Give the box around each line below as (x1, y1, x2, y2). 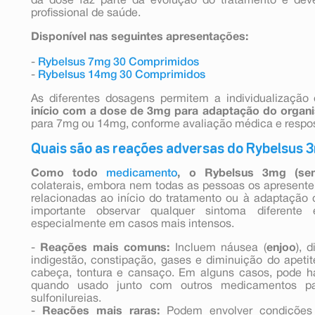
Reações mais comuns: (40, 243, 170, 253)
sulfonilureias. (31, 293, 101, 304)
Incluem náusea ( (169, 243, 266, 253)
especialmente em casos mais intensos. (31, 219, 234, 229)
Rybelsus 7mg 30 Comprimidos (38, 57, 199, 67)
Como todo (31, 168, 107, 179)
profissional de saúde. (31, 8, 141, 18)
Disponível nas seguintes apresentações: (31, 32, 248, 42)
